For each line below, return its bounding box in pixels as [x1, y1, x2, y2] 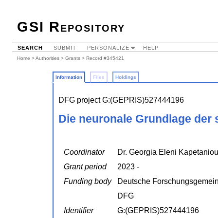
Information [55, 74, 82, 80]
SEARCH [18, 45, 43, 51]
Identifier [64, 206, 93, 215]
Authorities [36, 55, 59, 61]
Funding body [64, 177, 111, 186]
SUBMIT [54, 45, 76, 51]
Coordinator [64, 148, 105, 157]
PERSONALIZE [87, 45, 129, 51]
